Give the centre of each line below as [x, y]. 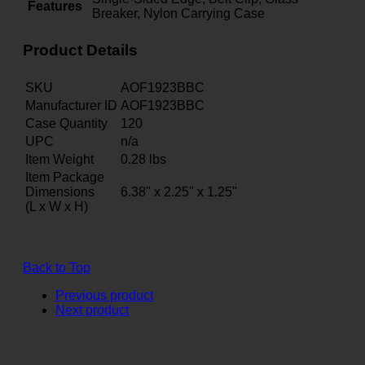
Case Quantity [66, 123]
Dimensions [60, 191]
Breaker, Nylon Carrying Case [178, 13]
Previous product [104, 295]
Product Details [80, 51]
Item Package [65, 177]
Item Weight [59, 159]
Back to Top [57, 267]
